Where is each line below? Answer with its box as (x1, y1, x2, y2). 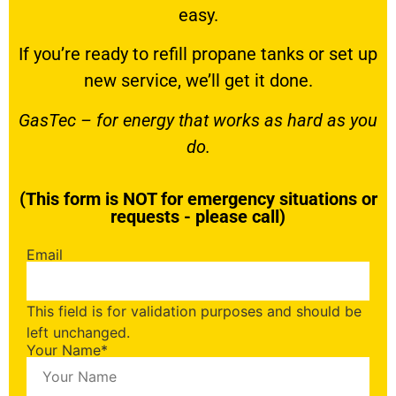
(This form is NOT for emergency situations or (19, 188, 377, 210)
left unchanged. (27, 324, 130, 342)
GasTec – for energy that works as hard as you (19, 109, 377, 131)
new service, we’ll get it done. (83, 70, 313, 92)
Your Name (27, 341, 101, 360)
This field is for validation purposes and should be (27, 302, 362, 321)
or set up (304, 43, 377, 65)
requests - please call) (110, 206, 286, 228)
